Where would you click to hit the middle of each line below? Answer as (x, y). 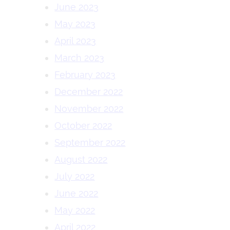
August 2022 (81, 159)
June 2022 (76, 193)
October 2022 (83, 126)
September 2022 (90, 142)
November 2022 (89, 109)
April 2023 (75, 41)
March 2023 (80, 58)
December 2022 (89, 92)
